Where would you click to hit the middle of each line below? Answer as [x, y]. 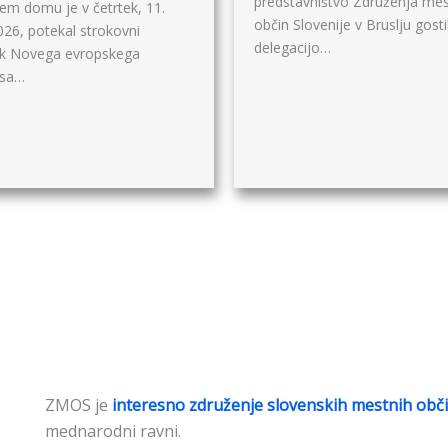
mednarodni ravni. [113, 431]
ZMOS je [79, 405]
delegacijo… [292, 48]
